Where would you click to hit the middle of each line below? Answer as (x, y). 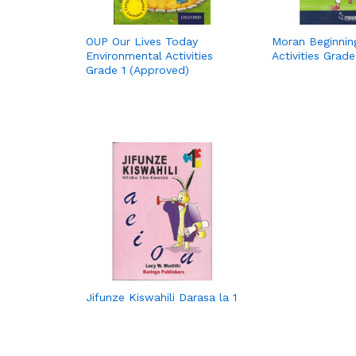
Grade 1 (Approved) (137, 70)
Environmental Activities (149, 55)
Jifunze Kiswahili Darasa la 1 (161, 298)
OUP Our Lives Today (142, 41)
